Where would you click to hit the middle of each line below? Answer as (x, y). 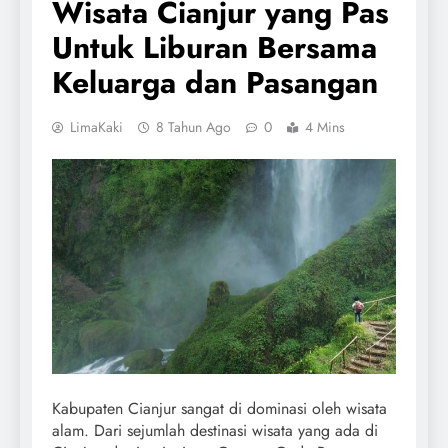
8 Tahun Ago (193, 126)
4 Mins (325, 126)
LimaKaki (96, 126)
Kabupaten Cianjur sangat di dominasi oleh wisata (219, 408)
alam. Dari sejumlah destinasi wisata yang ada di (215, 430)
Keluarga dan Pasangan (215, 82)
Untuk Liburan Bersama (214, 47)
